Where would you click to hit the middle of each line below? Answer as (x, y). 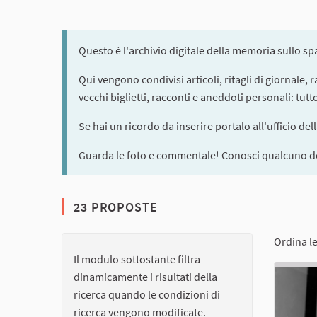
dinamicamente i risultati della (145, 277)
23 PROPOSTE (114, 207)
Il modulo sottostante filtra (137, 259)
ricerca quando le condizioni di (147, 295)
